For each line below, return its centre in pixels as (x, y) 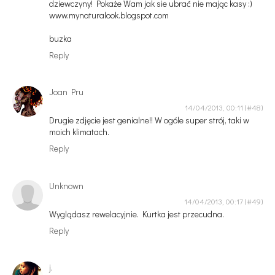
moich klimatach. (79, 132)
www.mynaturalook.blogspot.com (109, 15)
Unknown (66, 185)
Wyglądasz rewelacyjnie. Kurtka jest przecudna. (137, 214)
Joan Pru (66, 92)
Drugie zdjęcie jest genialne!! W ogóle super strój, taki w (149, 120)
